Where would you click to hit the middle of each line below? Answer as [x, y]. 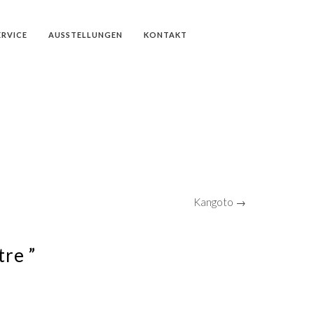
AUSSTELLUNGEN [85, 35]
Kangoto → [220, 202]
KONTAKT [165, 35]
